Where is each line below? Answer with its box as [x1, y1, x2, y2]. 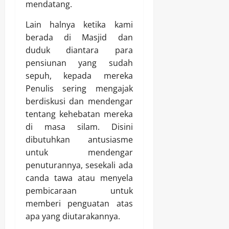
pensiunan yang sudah [26, 57, 133, 69]
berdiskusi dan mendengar [26, 96, 133, 107]
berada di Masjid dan [26, 32, 133, 43]
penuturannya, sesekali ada [26, 159, 133, 171]
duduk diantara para [26, 44, 133, 56]
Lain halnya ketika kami [26, 19, 133, 31]
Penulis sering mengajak [26, 83, 133, 95]
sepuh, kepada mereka [26, 70, 133, 82]
